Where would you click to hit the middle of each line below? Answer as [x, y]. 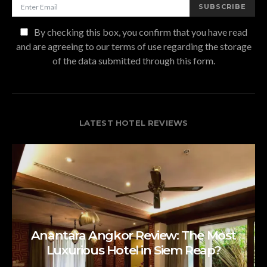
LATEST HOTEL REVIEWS [133, 123]
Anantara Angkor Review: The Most [133, 235]
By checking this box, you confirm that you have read [139, 32]
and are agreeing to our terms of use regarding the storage [133, 46]
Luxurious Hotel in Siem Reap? [133, 250]
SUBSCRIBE [222, 6]
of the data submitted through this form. [133, 61]
